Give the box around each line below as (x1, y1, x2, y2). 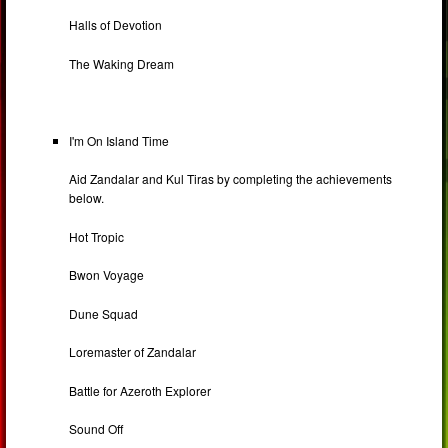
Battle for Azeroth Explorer (69, 381, 212, 399)
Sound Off (69, 420, 124, 438)
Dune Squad (69, 304, 139, 322)
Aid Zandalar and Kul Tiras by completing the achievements (69, 170, 393, 188)
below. (69, 189, 105, 207)
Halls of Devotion (69, 16, 163, 34)
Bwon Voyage (69, 266, 145, 284)
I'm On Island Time (69, 131, 170, 149)
